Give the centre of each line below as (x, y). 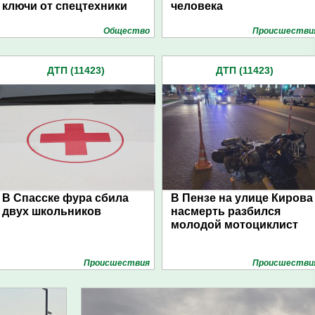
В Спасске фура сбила (65, 198)
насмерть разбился (226, 211)
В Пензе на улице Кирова (242, 198)
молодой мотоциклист (234, 225)
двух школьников (52, 211)
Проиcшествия (117, 263)
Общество (127, 31)
